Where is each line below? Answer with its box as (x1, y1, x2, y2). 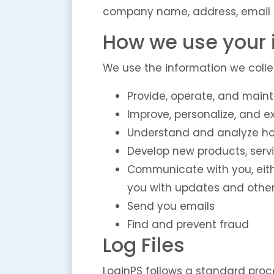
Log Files (103, 231, 185, 259)
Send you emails (127, 199, 215, 213)
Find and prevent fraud (127, 217, 249, 232)
